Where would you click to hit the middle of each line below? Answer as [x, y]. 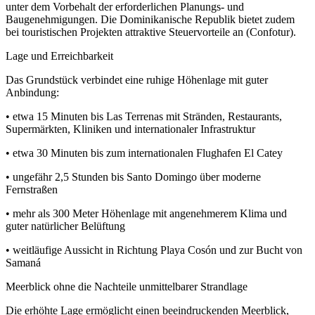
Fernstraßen [32, 190]
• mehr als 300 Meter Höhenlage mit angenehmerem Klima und [146, 214]
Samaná [23, 263]
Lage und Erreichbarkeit [59, 56]
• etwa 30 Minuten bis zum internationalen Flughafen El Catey [144, 153]
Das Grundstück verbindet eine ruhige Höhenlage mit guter [137, 80]
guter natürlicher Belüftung [65, 226]
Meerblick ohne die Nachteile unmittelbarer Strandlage [127, 287]
